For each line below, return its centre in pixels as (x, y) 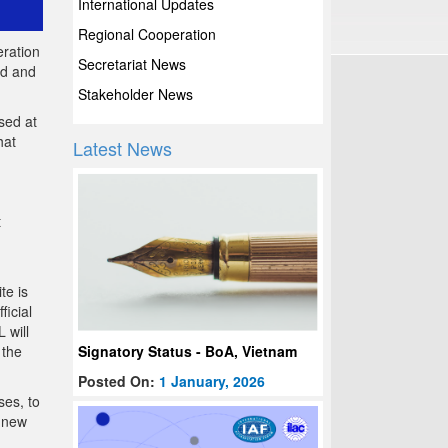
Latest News (123, 148)
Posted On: (119, 381)
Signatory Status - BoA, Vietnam (188, 351)
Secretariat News (132, 64)
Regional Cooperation (147, 34)
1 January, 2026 (212, 381)
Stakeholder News (136, 94)
